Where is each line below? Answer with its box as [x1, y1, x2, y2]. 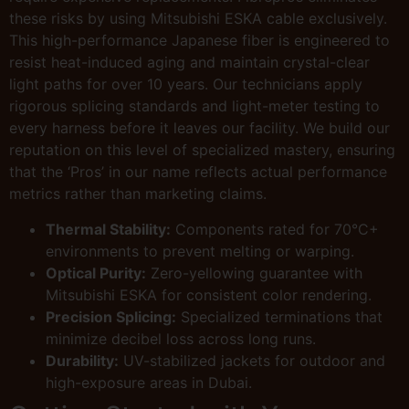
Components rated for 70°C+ [171, 219, 379, 238]
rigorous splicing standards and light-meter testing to [9, 97, 380, 116]
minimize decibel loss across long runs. [46, 329, 316, 348]
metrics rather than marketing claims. [9, 184, 267, 204]
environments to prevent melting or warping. [46, 241, 354, 260]
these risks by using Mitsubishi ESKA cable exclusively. [9, 9, 387, 28]
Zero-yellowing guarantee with [146, 263, 362, 282]
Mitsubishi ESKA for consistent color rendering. [46, 285, 372, 304]
